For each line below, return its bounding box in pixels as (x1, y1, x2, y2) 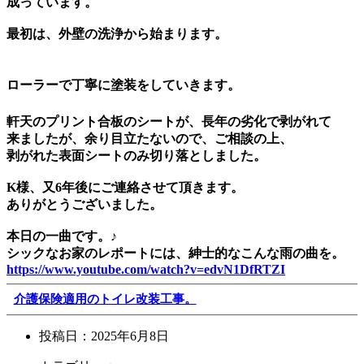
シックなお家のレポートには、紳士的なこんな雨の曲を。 (6, 245, 344, 260)
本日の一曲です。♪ (6, 228, 117, 243)
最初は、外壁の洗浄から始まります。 (6, 26, 227, 41)
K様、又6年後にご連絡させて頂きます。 (6, 180, 244, 194)
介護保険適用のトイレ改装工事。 (13, 292, 197, 306)
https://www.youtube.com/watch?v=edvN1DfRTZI (6, 262, 285, 276)
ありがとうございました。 (6, 197, 162, 211)
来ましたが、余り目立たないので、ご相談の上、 (6, 131, 292, 145)
